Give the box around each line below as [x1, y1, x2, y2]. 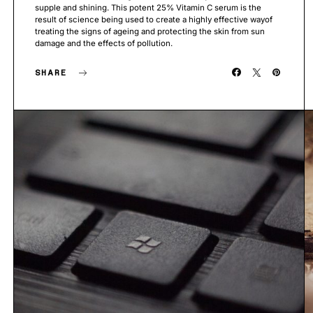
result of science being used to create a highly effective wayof [35, 14, 272, 24]
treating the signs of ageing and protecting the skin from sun [35, 26, 265, 36]
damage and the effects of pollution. [35, 38, 173, 48]
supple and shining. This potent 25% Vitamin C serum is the [35, 2, 261, 13]
